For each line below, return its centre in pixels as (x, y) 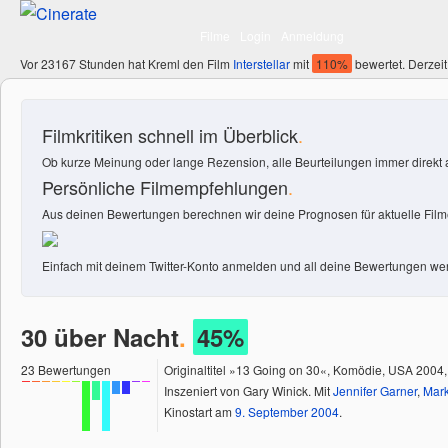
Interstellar (261, 63)
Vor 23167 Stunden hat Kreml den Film (126, 63)
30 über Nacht (100, 337)
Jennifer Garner (375, 390)
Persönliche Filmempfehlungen (165, 187)
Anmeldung (312, 35)
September (278, 411)
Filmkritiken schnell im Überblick (170, 135)
